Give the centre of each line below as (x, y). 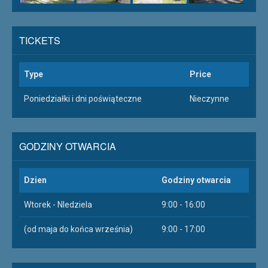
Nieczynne (209, 99)
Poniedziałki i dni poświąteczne (83, 99)
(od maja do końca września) (78, 229)
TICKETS (40, 41)
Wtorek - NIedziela (58, 205)
